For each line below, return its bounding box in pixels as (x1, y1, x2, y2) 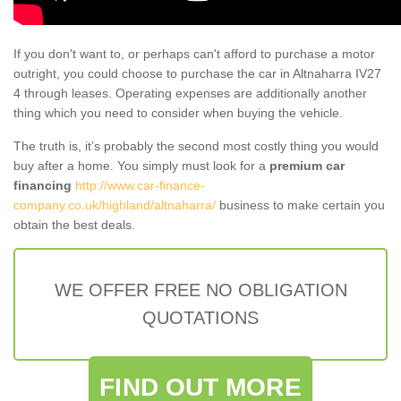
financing (13, 177, 72, 192)
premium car (269, 158, 345, 173)
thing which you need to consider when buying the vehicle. (13, 105, 343, 120)
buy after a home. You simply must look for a (13, 158, 269, 173)
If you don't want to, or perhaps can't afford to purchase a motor (13, 46, 375, 61)
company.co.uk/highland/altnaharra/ (13, 197, 216, 212)
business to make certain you (216, 197, 385, 212)
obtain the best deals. (13, 217, 135, 232)
